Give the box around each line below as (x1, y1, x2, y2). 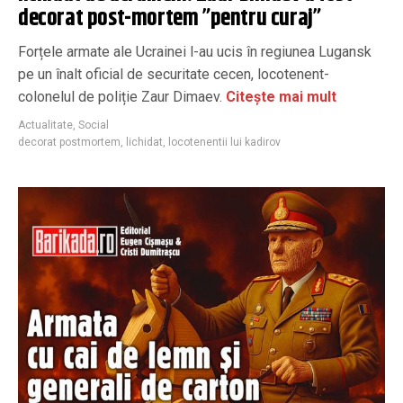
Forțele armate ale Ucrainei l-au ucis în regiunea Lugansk (18, 43, 372, 61)
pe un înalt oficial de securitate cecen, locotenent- (18, 66, 329, 84)
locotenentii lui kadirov (168, 136, 281, 149)
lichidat (126, 136, 163, 149)
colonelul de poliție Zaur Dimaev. (18, 88, 222, 106)
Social (78, 119, 109, 132)
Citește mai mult (222, 88, 336, 106)
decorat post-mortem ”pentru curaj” (18, 2, 321, 37)
